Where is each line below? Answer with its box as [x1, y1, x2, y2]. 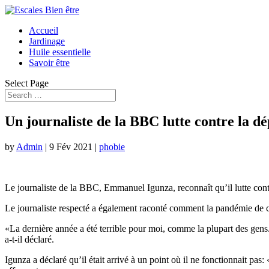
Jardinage [29, 36, 65, 46]
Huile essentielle [29, 47, 91, 57]
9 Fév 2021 [49, 141, 92, 152]
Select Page [5, 78, 49, 88]
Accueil [29, 25, 58, 35]
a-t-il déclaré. [5, 234, 54, 244]
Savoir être [29, 58, 70, 68]
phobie [99, 141, 125, 152]
